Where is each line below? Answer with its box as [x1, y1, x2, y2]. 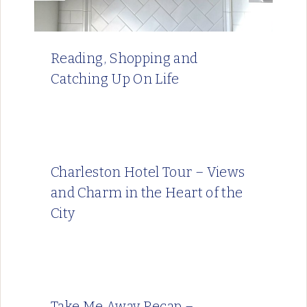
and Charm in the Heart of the [51, 184, 243, 201]
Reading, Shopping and [51, 50, 198, 67]
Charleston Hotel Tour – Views [51, 164, 245, 181]
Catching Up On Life [51, 71, 180, 88]
